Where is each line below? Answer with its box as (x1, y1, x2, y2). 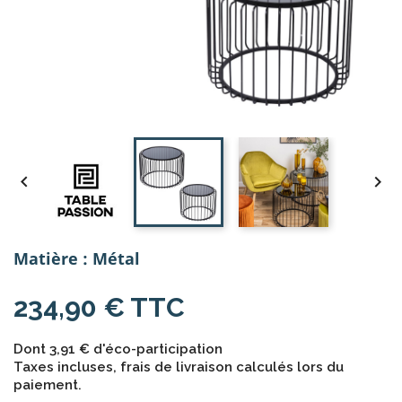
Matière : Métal (13, 248, 140, 269)
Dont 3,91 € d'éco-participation (13, 341, 223, 357)
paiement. (13, 377, 82, 393)
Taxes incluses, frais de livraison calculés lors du (13, 359, 344, 375)
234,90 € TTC (13, 292, 185, 323)
